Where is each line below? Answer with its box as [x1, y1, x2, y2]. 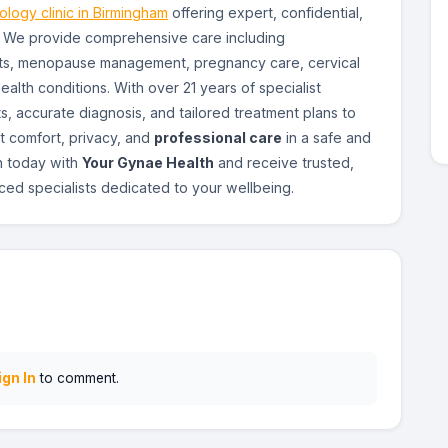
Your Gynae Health [82, 154, 214, 172]
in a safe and [282, 129, 371, 147]
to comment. [35, 370, 119, 387]
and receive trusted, [214, 154, 354, 172]
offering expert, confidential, [168, 4, 363, 22]
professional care [154, 129, 282, 147]
